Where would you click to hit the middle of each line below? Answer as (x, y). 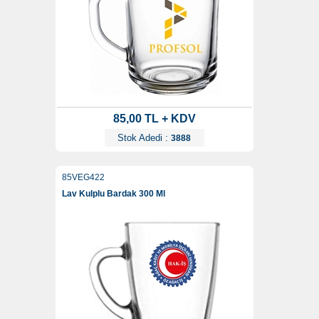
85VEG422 (83, 178)
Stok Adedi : (144, 138)
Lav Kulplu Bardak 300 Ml (113, 194)
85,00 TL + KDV (154, 119)
